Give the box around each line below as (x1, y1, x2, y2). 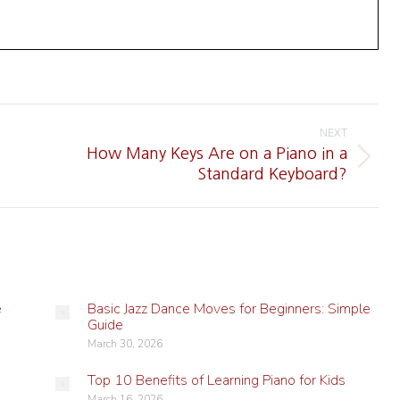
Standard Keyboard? (197, 166, 347, 182)
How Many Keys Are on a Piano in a (87, 146, 347, 162)
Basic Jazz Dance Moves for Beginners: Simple (87, 299, 371, 319)
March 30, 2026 (87, 337, 162, 351)
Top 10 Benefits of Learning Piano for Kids (87, 371, 346, 390)
